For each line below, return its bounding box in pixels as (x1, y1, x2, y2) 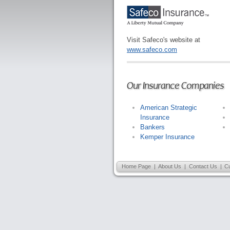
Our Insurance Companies (127, 80, 224, 91)
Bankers (140, 123, 165, 131)
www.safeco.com (127, 46, 177, 53)
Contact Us (188, 163, 217, 169)
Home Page (121, 163, 151, 169)
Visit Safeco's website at (127, 36, 200, 44)
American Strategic (140, 104, 197, 111)
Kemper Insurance (140, 133, 195, 141)
